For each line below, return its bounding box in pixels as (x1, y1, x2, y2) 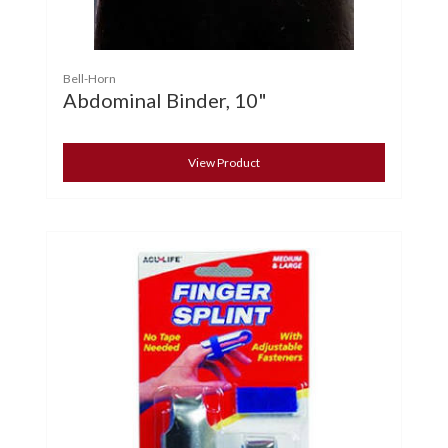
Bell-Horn (63, 71, 116, 87)
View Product (188, 155, 260, 171)
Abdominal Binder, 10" (63, 88, 267, 113)
